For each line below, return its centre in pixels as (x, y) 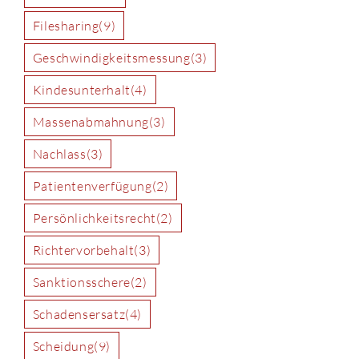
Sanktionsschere (81, 282)
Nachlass (59, 153)
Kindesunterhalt (81, 89)
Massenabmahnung (91, 121)
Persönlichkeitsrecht (94, 218)
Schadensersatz (79, 314)
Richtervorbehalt (83, 250)
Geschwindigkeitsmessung (111, 57)
